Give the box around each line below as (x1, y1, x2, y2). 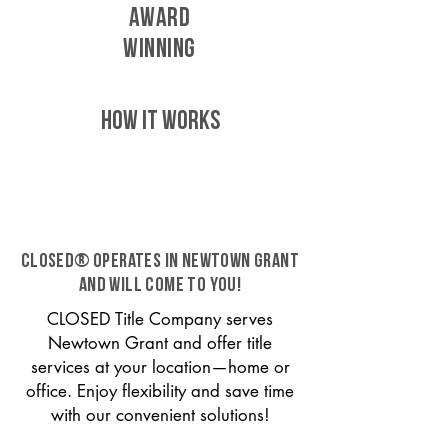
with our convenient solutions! (50, 404, 270, 426)
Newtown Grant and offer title (48, 332, 272, 354)
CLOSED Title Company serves (47, 308, 273, 330)
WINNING (123, 37, 196, 64)
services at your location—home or (30, 356, 290, 378)
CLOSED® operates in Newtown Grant (20, 252, 300, 272)
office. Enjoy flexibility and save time (26, 380, 294, 402)
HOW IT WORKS (100, 109, 220, 136)
